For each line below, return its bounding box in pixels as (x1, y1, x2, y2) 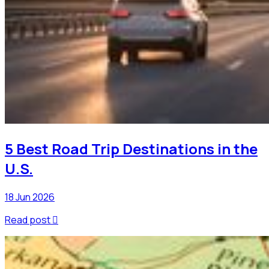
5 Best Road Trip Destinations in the (5, 139, 258, 159)
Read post (5, 213, 50, 227)
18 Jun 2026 (5, 190, 55, 204)
